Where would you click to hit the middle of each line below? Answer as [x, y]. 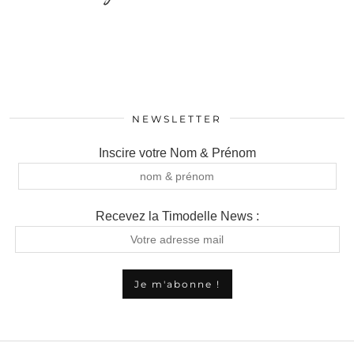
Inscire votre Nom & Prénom [177, 153]
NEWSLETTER [177, 119]
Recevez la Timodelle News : [177, 216]
